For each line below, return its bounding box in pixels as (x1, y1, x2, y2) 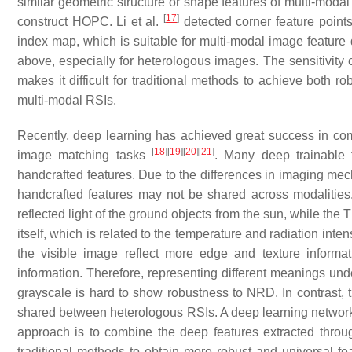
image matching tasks (17, 148, 152, 162)
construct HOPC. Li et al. (17, 15, 164, 28)
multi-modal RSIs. (17, 93, 116, 107)
